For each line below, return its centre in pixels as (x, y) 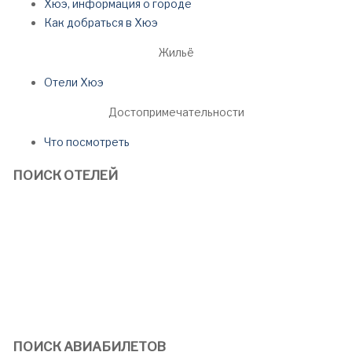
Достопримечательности (176, 112)
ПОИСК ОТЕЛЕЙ (65, 176)
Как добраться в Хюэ (101, 22)
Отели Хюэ (74, 82)
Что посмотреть (87, 141)
